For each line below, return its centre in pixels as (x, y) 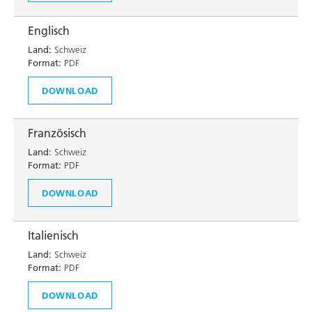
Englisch (49, 31)
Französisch (57, 133)
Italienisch (53, 235)
